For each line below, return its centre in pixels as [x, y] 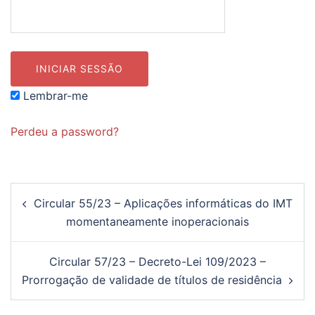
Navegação [56, 192]
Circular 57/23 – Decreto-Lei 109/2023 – [157, 262]
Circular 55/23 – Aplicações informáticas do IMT [163, 204]
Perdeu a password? [65, 132]
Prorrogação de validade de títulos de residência [152, 280]
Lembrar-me [54, 96]
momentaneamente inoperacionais [157, 222]
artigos [38, 231]
